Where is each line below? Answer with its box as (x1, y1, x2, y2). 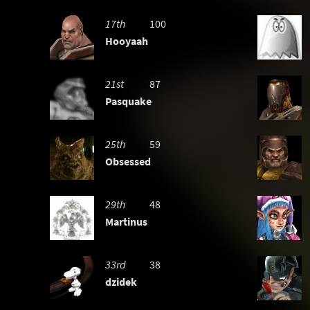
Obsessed (105, 154, 151, 168)
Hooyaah (105, 34, 148, 48)
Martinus (105, 215, 147, 228)
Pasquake (105, 94, 152, 108)
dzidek (105, 275, 137, 289)
